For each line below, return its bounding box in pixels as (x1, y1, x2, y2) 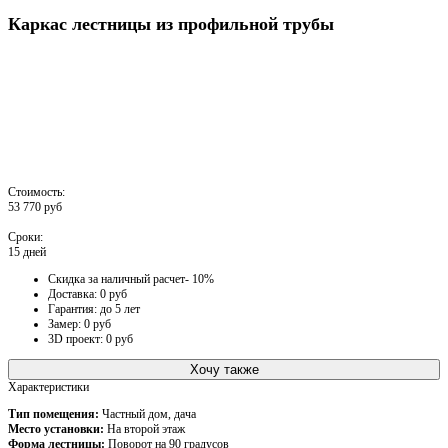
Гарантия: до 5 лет (48, 301, 140, 316)
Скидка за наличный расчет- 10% (48, 271, 214, 286)
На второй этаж (104, 421, 185, 436)
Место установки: (8, 421, 104, 436)
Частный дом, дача (99, 406, 196, 421)
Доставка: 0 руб (48, 286, 127, 301)
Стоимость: (8, 184, 65, 199)
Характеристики (8, 379, 89, 394)
